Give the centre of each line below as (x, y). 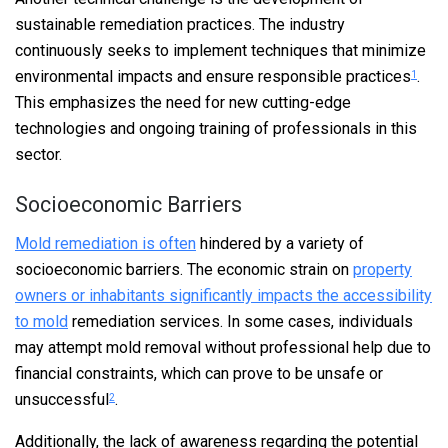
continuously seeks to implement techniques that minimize (220, 51)
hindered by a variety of (280, 243)
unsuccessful (62, 399)
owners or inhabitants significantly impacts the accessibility (223, 295)
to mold (41, 321)
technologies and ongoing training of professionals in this (216, 129)
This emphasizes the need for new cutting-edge (183, 103)
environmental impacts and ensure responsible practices (213, 77)
